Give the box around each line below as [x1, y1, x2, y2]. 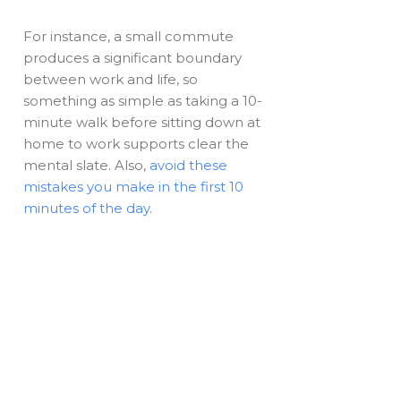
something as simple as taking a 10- [23, 92, 263, 110]
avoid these [149, 157, 228, 175]
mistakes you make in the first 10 [23, 178, 244, 196]
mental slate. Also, [23, 157, 150, 175]
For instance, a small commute [23, 28, 235, 46]
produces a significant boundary [23, 49, 243, 67]
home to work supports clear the [23, 135, 250, 153]
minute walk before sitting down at [23, 114, 261, 132]
